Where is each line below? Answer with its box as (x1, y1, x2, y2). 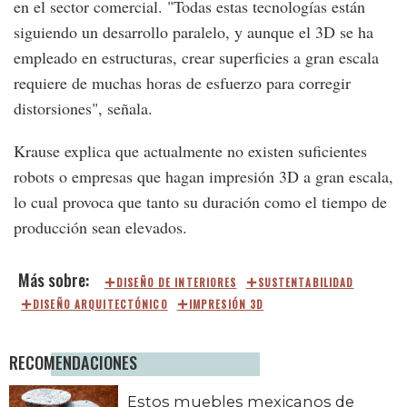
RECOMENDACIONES (9, 349, 137, 374)
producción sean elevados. (14, 215, 187, 238)
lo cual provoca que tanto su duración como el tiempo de (14, 190, 387, 213)
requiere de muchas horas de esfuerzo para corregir (14, 71, 351, 94)
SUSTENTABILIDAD (257, 274, 354, 290)
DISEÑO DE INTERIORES (116, 274, 237, 290)
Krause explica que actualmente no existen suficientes (14, 139, 367, 162)
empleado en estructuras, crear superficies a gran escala (14, 45, 379, 68)
